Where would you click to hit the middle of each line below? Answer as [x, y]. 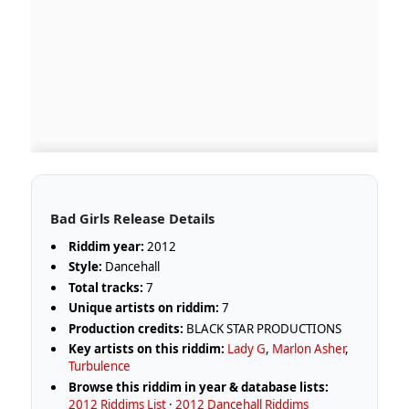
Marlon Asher [309, 349]
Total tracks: [106, 287]
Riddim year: [107, 246]
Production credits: [126, 328]
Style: [86, 267]
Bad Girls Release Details [132, 218]
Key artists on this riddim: [147, 349]
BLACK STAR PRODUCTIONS [263, 328]
